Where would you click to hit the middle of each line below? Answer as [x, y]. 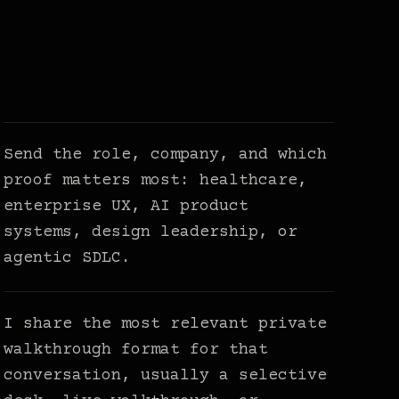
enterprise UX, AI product [126, 207]
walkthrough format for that [136, 350]
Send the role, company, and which [166, 155]
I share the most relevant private [166, 325]
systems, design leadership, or [151, 233]
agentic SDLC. [68, 259]
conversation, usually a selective [166, 376]
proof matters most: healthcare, [156, 181]
